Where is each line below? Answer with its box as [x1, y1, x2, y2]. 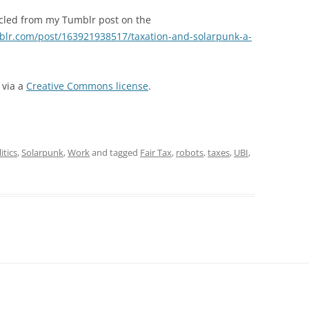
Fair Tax [140, 146, 172, 159]
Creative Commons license [26, 79, 148, 92]
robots [176, 146, 203, 159]
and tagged [90, 146, 140, 159]
